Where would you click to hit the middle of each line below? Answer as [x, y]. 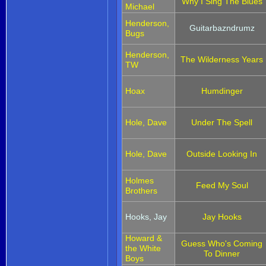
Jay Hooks [222, 216]
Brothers [141, 190]
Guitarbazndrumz [222, 28]
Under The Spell [222, 122]
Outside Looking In [222, 153]
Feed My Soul [222, 185]
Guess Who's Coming [222, 243]
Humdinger [222, 91]
